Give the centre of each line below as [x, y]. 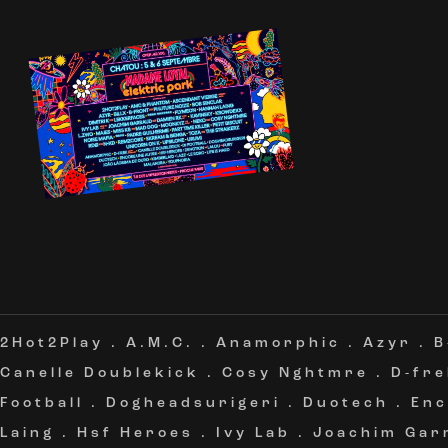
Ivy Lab [253, 433]
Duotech [346, 403]
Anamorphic [278, 343]
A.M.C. [160, 343]
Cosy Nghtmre [295, 373]
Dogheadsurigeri [193, 403]
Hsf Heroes [135, 433]
